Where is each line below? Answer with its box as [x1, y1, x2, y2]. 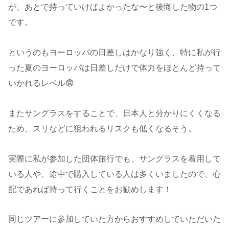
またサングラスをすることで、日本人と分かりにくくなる [8, 108, 221, 118]
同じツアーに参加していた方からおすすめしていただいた [8, 215, 221, 224]
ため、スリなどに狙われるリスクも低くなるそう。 [8, 124, 196, 133]
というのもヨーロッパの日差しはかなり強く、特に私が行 [8, 48, 221, 57]
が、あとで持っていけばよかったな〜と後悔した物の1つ [8, 3, 217, 12]
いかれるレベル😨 [8, 79, 74, 88]
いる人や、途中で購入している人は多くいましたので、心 [8, 169, 221, 178]
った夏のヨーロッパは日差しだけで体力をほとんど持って [8, 63, 221, 73]
